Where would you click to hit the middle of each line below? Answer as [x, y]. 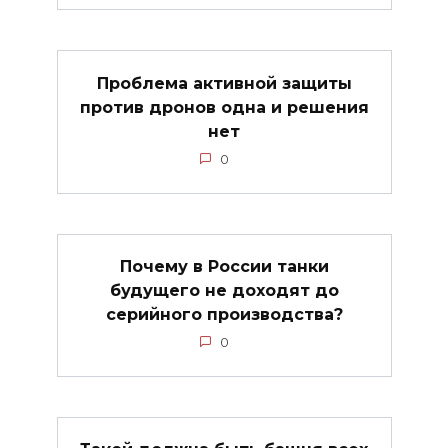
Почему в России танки [224, 266]
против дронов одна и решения [224, 107]
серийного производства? [224, 314]
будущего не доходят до [224, 290]
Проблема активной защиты [224, 83]
